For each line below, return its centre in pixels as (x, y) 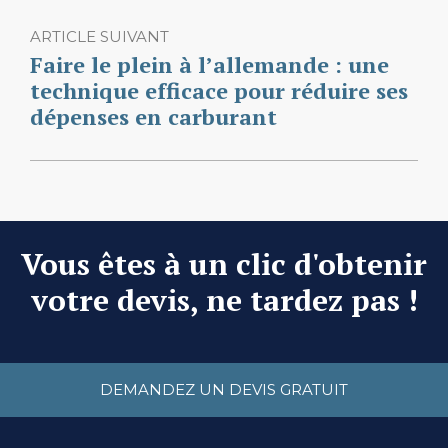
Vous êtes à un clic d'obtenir (224, 263)
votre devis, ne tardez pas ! (224, 299)
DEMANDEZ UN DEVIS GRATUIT (224, 389)
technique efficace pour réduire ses (219, 90)
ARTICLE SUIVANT (99, 36)
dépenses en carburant (153, 116)
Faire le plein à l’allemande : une (209, 64)
